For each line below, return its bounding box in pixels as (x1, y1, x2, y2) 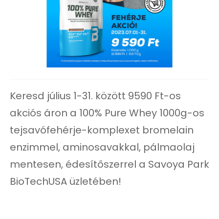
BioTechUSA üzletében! (10, 175, 121, 188)
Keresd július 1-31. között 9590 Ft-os (10, 89, 181, 103)
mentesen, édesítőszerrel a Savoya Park (10, 157, 209, 171)
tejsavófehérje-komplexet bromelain (10, 123, 194, 137)
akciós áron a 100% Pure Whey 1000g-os (10, 106, 204, 120)
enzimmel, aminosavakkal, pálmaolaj (10, 140, 195, 154)
